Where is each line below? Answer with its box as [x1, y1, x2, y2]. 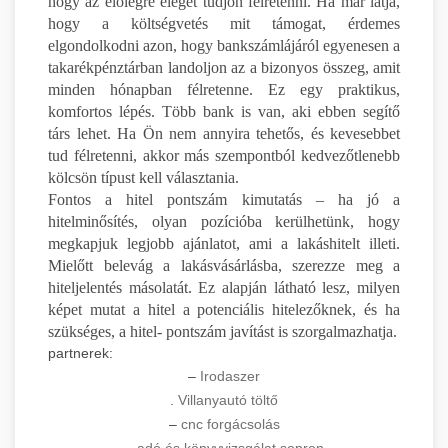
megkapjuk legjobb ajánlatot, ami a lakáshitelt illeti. [48, 234, 400, 252]
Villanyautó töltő [178, 391, 278, 408]
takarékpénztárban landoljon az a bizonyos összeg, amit [48, 58, 400, 76]
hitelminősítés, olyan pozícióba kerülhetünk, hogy [48, 212, 400, 230]
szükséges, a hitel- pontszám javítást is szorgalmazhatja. [48, 322, 397, 340]
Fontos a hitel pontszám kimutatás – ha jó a [48, 190, 400, 208]
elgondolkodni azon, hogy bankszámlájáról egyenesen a [48, 36, 400, 54]
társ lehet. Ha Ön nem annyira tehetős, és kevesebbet [48, 124, 400, 142]
